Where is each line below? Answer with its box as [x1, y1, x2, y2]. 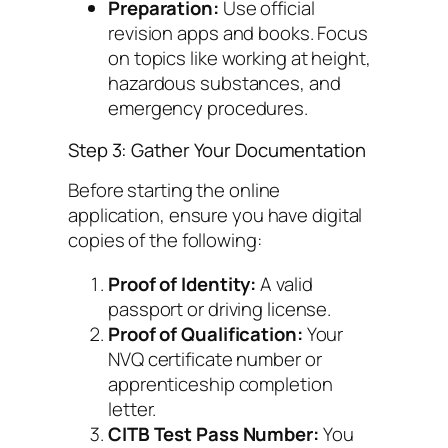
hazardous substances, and [108, 70, 341, 97]
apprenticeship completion [108, 370, 333, 397]
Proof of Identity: [108, 270, 257, 297]
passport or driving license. [108, 295, 332, 322]
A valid [256, 270, 313, 297]
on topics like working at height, [108, 45, 371, 72]
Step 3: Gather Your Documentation [68, 136, 366, 163]
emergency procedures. [108, 95, 308, 122]
